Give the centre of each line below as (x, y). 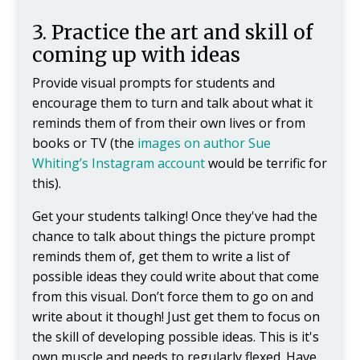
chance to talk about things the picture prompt (174, 237)
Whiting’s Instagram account (119, 164)
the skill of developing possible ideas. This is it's (176, 337)
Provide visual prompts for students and (153, 83)
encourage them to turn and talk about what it (172, 103)
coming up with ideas (136, 55)
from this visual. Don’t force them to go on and (173, 297)
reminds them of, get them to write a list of (161, 257)
